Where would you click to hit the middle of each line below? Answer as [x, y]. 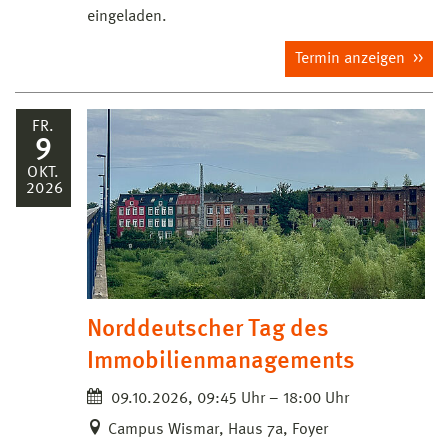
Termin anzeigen [352, 58]
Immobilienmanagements [221, 361]
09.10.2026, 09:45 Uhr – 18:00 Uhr [228, 398]
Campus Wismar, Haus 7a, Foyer [218, 429]
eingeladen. [127, 16]
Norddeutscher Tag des [208, 329]
